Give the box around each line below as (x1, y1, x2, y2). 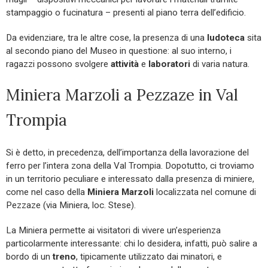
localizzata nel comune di (154, 186, 256, 197)
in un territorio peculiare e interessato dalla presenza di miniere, (6, 173, 254, 184)
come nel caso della (6, 186, 87, 197)
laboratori (148, 58, 190, 69)
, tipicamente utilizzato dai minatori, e (76, 251, 222, 262)
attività (111, 58, 139, 69)
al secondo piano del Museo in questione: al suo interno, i (6, 45, 232, 56)
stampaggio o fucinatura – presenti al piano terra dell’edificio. (6, 7, 246, 18)
